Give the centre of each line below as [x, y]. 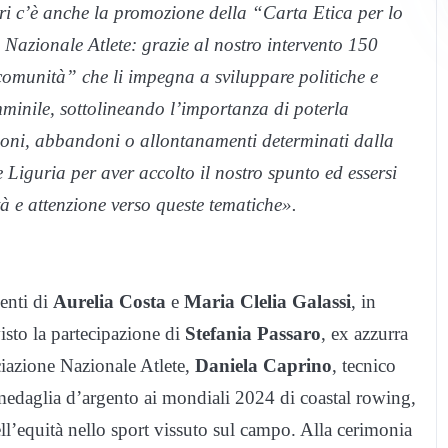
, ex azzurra [364, 333]
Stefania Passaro [253, 333]
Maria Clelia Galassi [267, 301]
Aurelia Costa [109, 301]
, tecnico [364, 365]
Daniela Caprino [263, 365]
